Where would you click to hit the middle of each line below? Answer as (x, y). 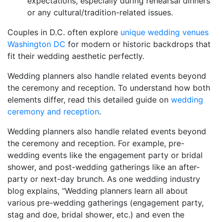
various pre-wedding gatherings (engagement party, (106, 202)
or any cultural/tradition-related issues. (100, 12)
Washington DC (36, 44)
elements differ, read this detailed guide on (89, 99)
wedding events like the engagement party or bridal (105, 155)
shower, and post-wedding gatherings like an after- (104, 167)
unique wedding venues (165, 32)
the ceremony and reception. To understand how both (109, 87)
